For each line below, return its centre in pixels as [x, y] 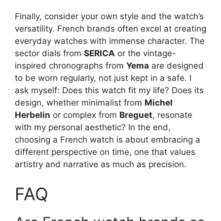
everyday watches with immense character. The [110, 41]
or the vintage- [146, 54]
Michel [159, 103]
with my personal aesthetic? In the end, [93, 128]
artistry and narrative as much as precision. [101, 165]
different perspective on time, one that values [105, 152]
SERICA [99, 54]
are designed [176, 66]
